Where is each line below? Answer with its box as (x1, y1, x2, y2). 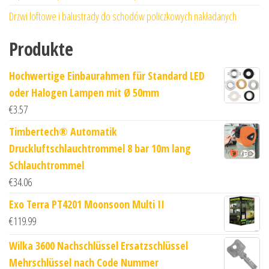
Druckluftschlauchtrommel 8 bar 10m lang (9, 141, 191, 156)
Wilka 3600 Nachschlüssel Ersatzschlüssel (9, 238, 188, 253)
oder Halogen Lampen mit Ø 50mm (9, 85, 159, 100)
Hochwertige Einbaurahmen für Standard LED (9, 68, 205, 83)
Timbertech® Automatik (9, 124, 117, 139)
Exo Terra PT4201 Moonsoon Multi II (9, 197, 165, 212)
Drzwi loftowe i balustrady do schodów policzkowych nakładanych (9, 9, 237, 24)
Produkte (9, 37, 73, 62)
